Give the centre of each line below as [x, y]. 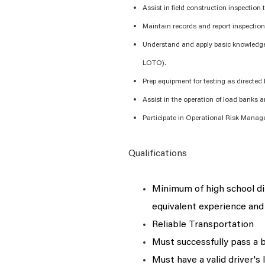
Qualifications [158, 154]
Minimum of [178, 189]
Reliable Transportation [203, 225]
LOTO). [154, 63]
